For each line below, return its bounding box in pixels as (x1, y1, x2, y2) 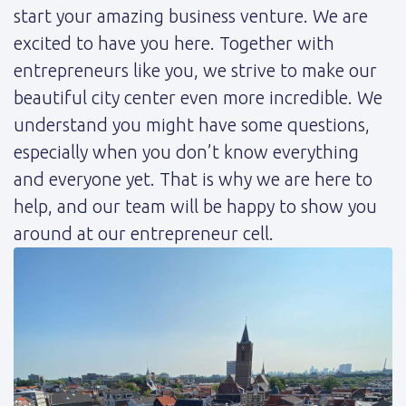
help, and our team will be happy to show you (14, 196, 377, 217)
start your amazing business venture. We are (14, 5, 368, 27)
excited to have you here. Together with (14, 33, 334, 54)
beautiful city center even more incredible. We (14, 87, 382, 109)
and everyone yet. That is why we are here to (14, 169, 372, 190)
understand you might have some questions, (14, 114, 370, 136)
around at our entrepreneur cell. (14, 223, 274, 245)
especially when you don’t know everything (14, 141, 359, 163)
